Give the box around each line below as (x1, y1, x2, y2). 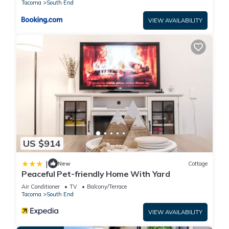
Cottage (188, 159, 208, 167)
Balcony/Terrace (87, 183, 127, 191)
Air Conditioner (21, 183, 60, 191)
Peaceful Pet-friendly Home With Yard (21, 169, 170, 179)
